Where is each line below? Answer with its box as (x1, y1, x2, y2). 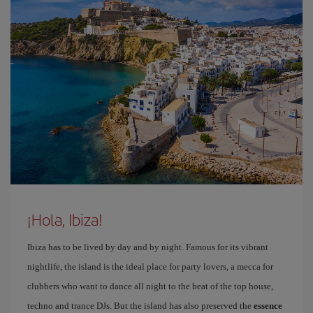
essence (254, 300, 282, 311)
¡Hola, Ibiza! (27, 208, 103, 231)
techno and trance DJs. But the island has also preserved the (27, 300, 254, 311)
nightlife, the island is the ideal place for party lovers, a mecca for (27, 261, 273, 272)
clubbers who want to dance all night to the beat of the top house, (27, 281, 273, 291)
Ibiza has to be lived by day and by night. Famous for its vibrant (27, 242, 268, 252)
